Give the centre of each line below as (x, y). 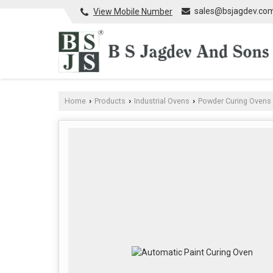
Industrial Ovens (162, 101)
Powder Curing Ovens (235, 101)
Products (110, 101)
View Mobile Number (133, 11)
